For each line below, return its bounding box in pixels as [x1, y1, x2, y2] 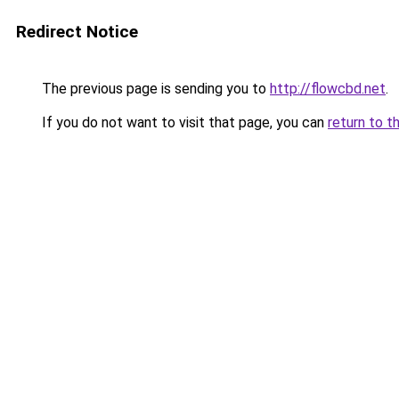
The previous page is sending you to [38, 80, 270, 97]
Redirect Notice [16, 21, 138, 42]
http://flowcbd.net [270, 80, 386, 97]
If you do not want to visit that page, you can [38, 114, 328, 131]
